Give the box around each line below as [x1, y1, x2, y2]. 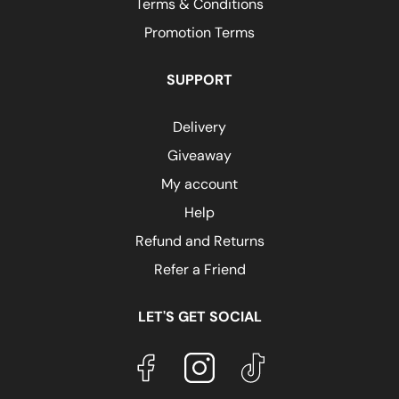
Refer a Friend [153, 260, 246, 279]
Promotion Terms [144, 23, 255, 42]
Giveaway [167, 146, 232, 165]
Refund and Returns [134, 232, 265, 250]
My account [161, 175, 238, 193]
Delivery [173, 118, 226, 136]
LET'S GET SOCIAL [137, 307, 262, 326]
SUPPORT [167, 70, 232, 89]
